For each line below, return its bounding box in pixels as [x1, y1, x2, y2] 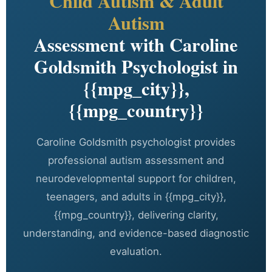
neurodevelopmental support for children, [36, 172, 236, 185]
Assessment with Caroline [34, 30, 238, 58]
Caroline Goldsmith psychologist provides [36, 135, 236, 148]
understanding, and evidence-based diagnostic [23, 226, 249, 239]
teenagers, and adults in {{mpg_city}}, [46, 190, 226, 203]
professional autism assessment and [48, 154, 224, 166]
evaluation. [110, 245, 162, 257]
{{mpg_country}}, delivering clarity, [53, 208, 219, 221]
